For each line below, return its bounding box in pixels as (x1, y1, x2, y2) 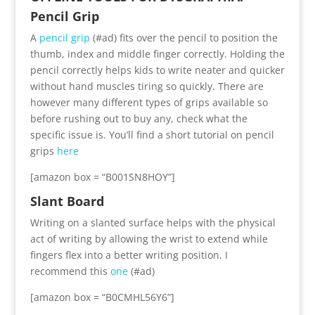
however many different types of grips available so (30, 95, 268, 109)
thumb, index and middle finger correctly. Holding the (30, 46, 285, 60)
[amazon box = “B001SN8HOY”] (30, 169, 175, 184)
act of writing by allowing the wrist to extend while (30, 231, 268, 245)
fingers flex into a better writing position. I (30, 247, 228, 262)
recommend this (30, 264, 110, 278)
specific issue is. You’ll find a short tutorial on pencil (30, 127, 274, 141)
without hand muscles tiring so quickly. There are (30, 79, 264, 93)
